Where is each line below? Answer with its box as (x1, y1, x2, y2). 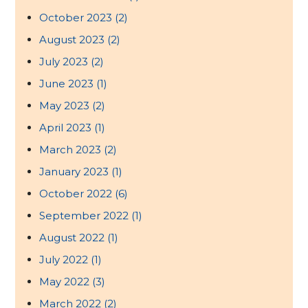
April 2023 (39, 121, 95, 135)
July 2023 (39, 55, 91, 69)
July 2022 (39, 253, 91, 267)
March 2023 (39, 143, 104, 157)
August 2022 (39, 231, 108, 245)
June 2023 (39, 77, 97, 91)
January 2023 (39, 165, 112, 179)
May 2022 (39, 275, 93, 289)
